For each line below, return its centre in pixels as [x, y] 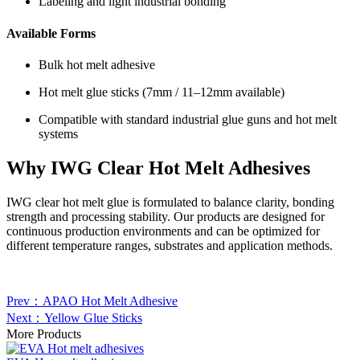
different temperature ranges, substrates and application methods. [170, 245]
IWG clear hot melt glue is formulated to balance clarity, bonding [170, 202]
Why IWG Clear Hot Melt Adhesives [158, 168]
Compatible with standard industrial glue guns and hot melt [188, 119]
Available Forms [51, 33]
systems [58, 133]
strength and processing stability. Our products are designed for [166, 216]
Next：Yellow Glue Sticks [74, 317]
